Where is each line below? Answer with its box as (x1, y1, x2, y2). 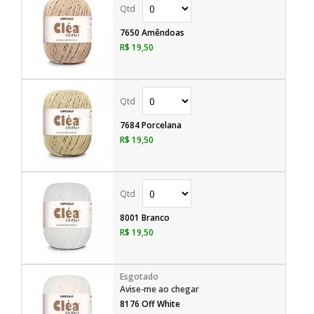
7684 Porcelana (120, 119, 182, 131)
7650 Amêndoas (120, 27, 184, 39)
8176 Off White (120, 298, 180, 310)
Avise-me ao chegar (120, 283, 199, 295)
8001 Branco (120, 212, 170, 224)
